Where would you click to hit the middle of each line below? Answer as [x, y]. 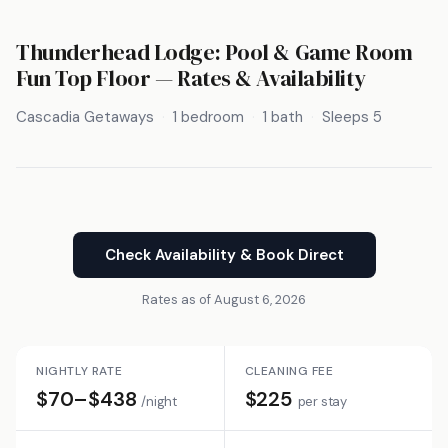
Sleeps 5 [352, 116]
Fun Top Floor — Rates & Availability [191, 77]
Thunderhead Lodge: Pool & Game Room [214, 51]
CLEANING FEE [289, 370]
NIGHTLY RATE [79, 370]
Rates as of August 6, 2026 [224, 299]
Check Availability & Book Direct [224, 254]
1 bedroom [208, 116]
